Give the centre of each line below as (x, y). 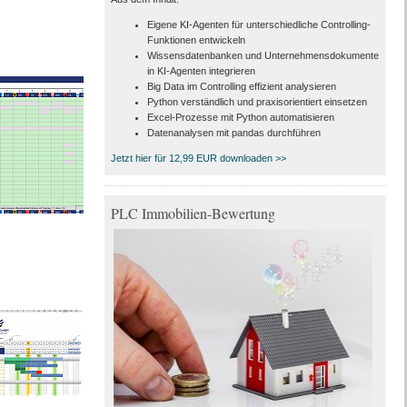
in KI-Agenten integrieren (201, 71)
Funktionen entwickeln (196, 40)
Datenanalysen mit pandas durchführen (233, 133)
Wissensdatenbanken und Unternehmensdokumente (263, 55)
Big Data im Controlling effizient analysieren (241, 86)
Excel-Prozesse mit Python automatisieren (240, 117)
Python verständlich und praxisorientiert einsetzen (257, 102)
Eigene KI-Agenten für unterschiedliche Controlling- (258, 25)
